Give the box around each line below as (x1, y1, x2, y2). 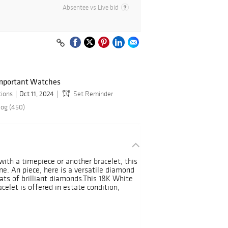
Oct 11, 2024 (19, 90, 54, 99)
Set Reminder (73, 90, 113, 99)
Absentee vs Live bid (63, 4, 119, 12)
